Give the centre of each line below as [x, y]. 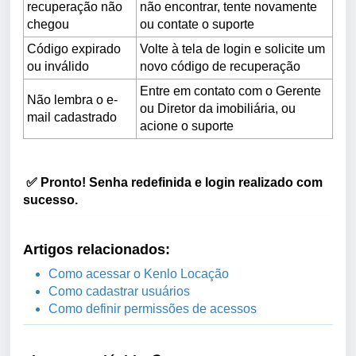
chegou [48, 25]
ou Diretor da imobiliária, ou [218, 109]
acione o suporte [187, 126]
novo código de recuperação [220, 67]
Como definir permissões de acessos [153, 309]
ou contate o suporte [197, 25]
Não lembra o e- [72, 100]
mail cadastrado [72, 118]
